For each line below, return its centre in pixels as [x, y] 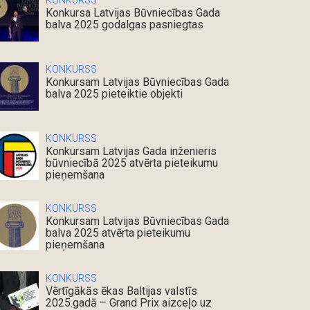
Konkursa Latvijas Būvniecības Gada [133, 13]
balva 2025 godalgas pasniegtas [125, 25]
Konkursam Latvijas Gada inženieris [131, 151]
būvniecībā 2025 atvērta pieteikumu [132, 163]
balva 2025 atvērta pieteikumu [118, 233]
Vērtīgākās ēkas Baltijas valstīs [121, 291]
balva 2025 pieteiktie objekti [114, 94]
